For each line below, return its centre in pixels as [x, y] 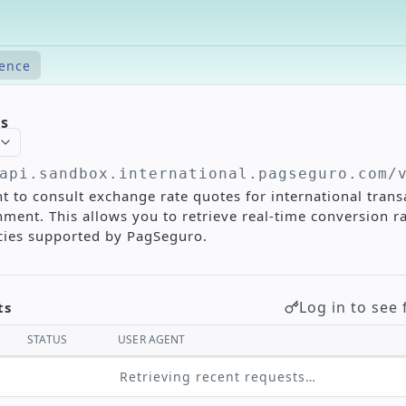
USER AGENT [152, 339]
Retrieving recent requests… [217, 377]
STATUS [47, 339]
